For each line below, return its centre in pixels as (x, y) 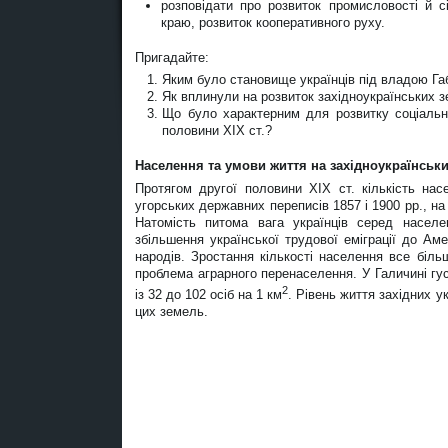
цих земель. (171, 311)
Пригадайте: (172, 58)
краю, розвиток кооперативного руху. (273, 23)
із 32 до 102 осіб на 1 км (209, 294)
